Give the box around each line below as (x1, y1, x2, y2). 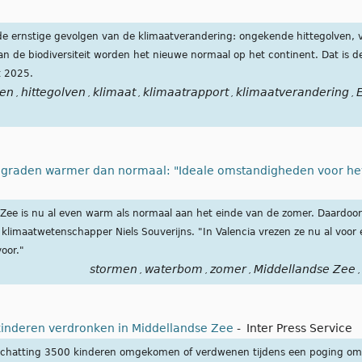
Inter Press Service (246, 322, 352, 335)
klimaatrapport (142, 86, 229, 99)
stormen (89, 263, 137, 276)
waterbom (144, 263, 203, 276)
